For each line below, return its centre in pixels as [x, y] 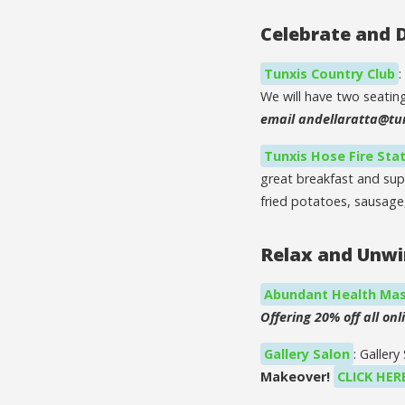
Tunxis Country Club [330, 73]
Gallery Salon [307, 353]
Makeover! [297, 376]
